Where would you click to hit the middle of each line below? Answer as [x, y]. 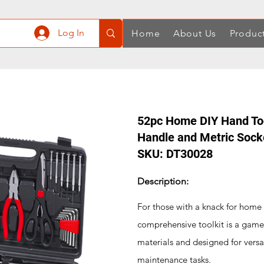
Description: [163, 181]
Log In [71, 33]
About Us [195, 33]
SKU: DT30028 [175, 154]
